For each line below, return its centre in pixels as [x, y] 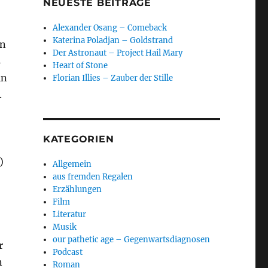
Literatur [70, 214]
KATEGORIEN [78, 139]
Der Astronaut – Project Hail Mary [118, 53]
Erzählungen [77, 189]
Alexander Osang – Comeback [110, 28]
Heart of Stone [80, 66]
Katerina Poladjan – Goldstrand [113, 40]
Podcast [68, 252]
